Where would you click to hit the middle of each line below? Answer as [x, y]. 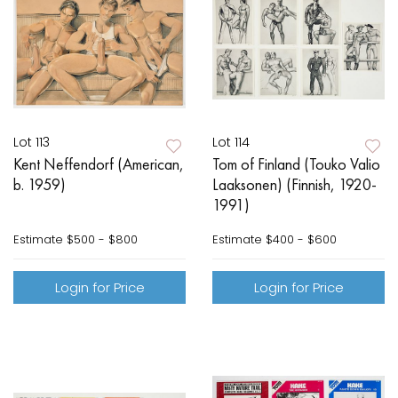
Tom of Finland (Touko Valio [296, 164]
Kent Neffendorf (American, [99, 164]
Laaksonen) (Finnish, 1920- [295, 185]
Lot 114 [231, 143]
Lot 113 [32, 143]
